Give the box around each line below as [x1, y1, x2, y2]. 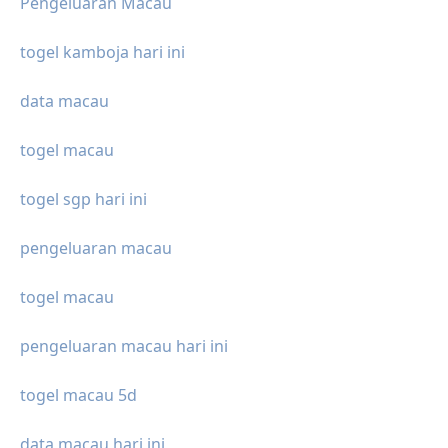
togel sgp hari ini [20, 187, 147, 210]
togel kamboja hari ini [20, 40, 185, 63]
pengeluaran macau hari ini [20, 334, 228, 357]
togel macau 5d [20, 383, 137, 406]
